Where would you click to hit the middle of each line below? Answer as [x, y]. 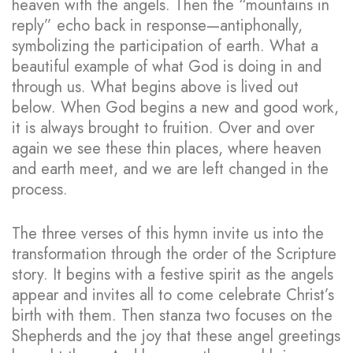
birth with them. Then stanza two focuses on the [172, 315]
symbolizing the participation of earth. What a [165, 46]
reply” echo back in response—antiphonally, [157, 25]
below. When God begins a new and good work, [175, 107]
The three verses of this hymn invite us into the [168, 233]
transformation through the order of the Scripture [174, 254]
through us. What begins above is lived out [155, 87]
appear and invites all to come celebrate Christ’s [173, 295]
